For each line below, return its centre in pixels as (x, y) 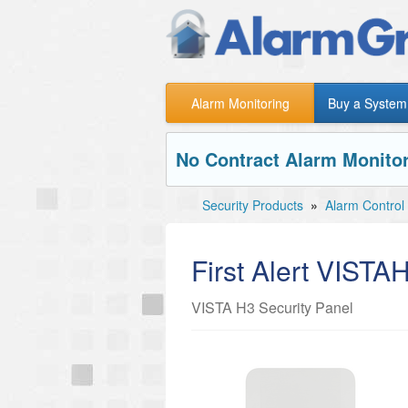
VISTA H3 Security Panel (272, 307)
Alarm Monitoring (240, 103)
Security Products (253, 205)
